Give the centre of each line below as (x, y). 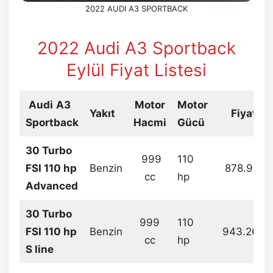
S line (39, 250)
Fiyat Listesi (158, 70)
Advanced (51, 186)
